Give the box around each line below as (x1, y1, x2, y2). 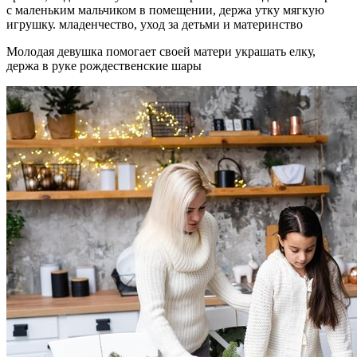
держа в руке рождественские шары (6, 59, 202, 73)
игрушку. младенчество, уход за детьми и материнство (6, 18, 303, 32)
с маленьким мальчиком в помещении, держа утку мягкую (6, 3, 324, 18)
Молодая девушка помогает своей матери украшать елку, (6, 45, 316, 59)
